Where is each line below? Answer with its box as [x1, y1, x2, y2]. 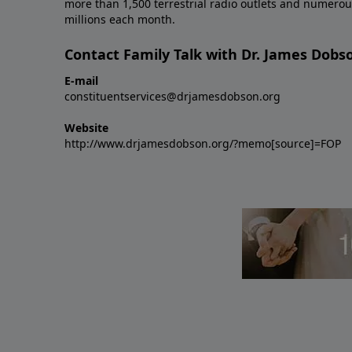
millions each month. [64, 12, 175, 27]
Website [64, 120, 108, 136]
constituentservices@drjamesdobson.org [64, 89, 280, 104]
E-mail [64, 73, 98, 89]
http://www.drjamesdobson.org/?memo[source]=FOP [64, 136, 341, 152]
